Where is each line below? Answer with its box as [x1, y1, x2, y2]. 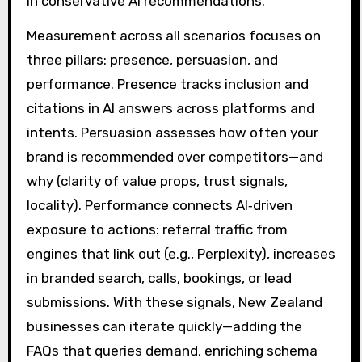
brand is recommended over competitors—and [26, 148, 323, 165]
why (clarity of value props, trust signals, [26, 172, 288, 189]
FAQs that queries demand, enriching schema [26, 342, 318, 359]
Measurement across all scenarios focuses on [26, 27, 321, 44]
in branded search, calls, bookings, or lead [26, 269, 292, 286]
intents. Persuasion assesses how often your [26, 124, 318, 141]
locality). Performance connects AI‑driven [26, 196, 293, 213]
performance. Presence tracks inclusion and [26, 75, 309, 92]
